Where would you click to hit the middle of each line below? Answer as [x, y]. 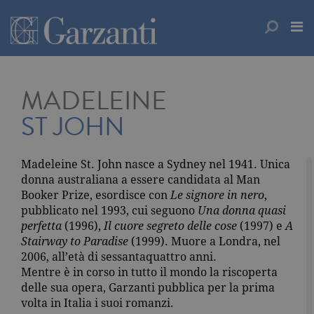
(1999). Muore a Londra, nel [204, 241]
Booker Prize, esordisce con [96, 195]
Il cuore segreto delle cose [170, 226]
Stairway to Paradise [75, 241]
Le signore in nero [217, 195]
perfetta [43, 226]
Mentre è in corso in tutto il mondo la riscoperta [149, 272]
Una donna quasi [242, 211]
